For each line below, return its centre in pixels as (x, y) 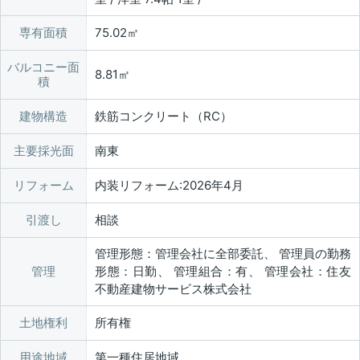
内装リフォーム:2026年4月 (169, 186)
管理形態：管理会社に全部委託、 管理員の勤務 (223, 254)
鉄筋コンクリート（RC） (164, 117)
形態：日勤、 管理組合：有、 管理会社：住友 (223, 272)
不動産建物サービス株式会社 (173, 289)
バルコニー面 (43, 67)
